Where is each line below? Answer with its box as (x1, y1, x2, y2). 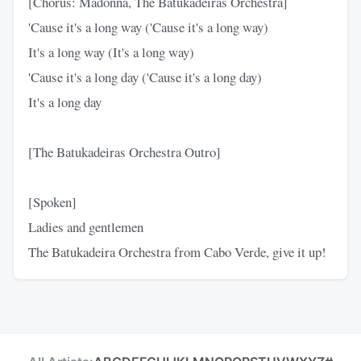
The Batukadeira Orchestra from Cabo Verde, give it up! (28, 242, 326, 261)
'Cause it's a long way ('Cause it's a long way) (28, 17, 268, 36)
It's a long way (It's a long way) (28, 42, 194, 61)
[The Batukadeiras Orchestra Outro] (28, 142, 221, 161)
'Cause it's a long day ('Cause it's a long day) (28, 67, 262, 86)
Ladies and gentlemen (28, 217, 143, 236)
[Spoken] (28, 192, 77, 211)
